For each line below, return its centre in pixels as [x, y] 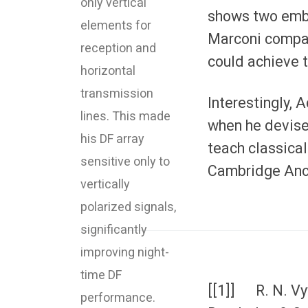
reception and [118, 47]
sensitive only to [125, 161]
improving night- [125, 252]
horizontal [108, 70]
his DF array [112, 138]
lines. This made [125, 115]
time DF [101, 274]
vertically [105, 184]
